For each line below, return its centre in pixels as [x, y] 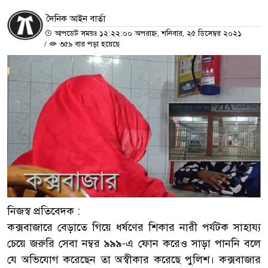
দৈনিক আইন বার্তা [76, 18]
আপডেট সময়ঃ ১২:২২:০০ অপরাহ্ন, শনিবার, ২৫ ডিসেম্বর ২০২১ [147, 33]
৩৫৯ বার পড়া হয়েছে [88, 44]
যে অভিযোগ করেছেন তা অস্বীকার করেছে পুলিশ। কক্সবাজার [134, 259]
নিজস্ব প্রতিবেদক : [44, 211]
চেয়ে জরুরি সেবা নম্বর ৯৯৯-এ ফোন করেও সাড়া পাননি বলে [134, 243]
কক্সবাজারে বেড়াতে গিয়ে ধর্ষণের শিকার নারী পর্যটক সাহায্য [134, 227]
